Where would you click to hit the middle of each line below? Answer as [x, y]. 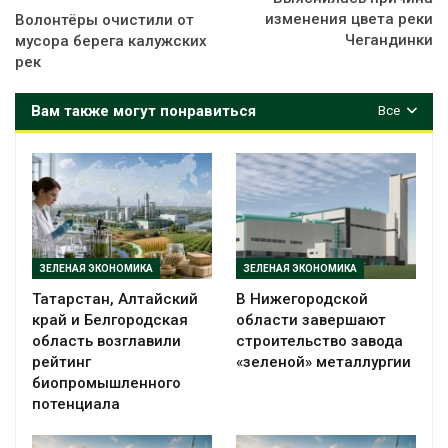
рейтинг [61, 361]
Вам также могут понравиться [143, 110]
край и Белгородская [110, 319]
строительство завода [319, 340]
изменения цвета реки [349, 18]
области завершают [311, 319]
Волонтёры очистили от [104, 19]
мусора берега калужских [111, 40]
